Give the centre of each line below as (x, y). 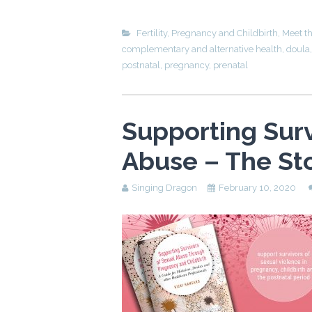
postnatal (141, 65)
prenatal (231, 65)
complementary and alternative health (202, 49)
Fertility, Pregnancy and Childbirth (207, 33)
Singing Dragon (164, 187)
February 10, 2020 (257, 187)
